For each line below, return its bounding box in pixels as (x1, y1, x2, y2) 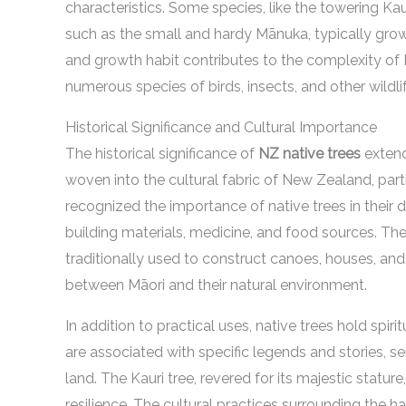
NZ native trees (258, 145, 361, 162)
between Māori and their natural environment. (65, 276, 367, 294)
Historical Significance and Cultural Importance (65, 119, 377, 136)
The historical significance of (65, 145, 258, 162)
